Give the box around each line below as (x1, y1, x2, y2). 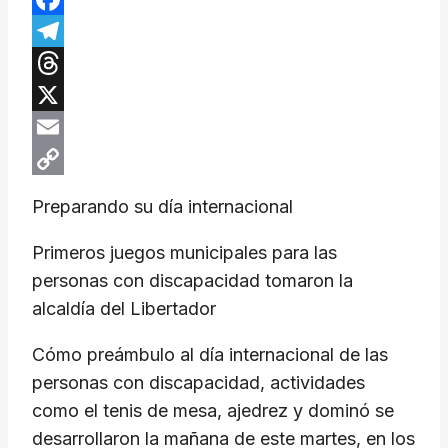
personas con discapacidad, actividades (32, 372, 365, 394)
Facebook (32, 20, 116, 42)
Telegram (32, 52, 109, 74)
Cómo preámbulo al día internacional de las (32, 344, 388, 366)
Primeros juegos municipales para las (32, 242, 337, 264)
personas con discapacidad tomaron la (32, 270, 353, 292)
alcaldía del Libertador (32, 298, 216, 320)
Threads (32, 84, 100, 106)
